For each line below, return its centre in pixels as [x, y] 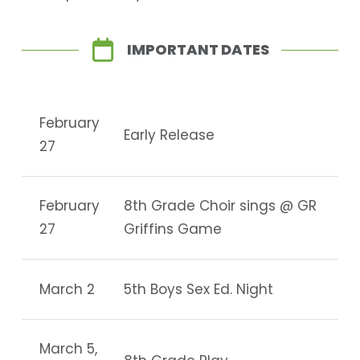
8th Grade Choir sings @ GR [220, 206]
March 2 [67, 290]
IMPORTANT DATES [198, 49]
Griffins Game [173, 229]
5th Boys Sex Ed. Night [198, 290]
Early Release [169, 135]
